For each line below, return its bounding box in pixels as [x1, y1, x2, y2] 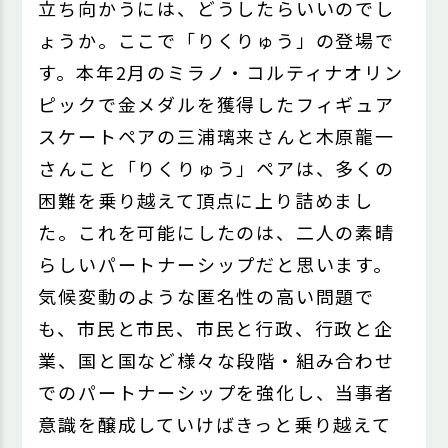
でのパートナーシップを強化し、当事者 [38, 379, 395, 406]
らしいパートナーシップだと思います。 [38, 251, 393, 278]
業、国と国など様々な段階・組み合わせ [38, 347, 395, 374]
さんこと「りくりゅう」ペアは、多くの [38, 155, 395, 182]
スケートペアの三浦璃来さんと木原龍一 [38, 123, 395, 150]
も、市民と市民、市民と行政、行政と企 [38, 315, 394, 342]
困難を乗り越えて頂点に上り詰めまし [38, 187, 374, 214]
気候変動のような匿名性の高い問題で [38, 283, 375, 310]
